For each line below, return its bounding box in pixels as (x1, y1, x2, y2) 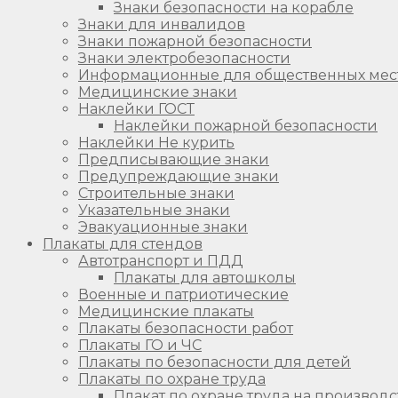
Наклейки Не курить (78, 133, 235, 151)
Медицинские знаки (78, 83, 237, 100)
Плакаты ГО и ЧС (78, 336, 202, 354)
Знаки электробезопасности (78, 49, 291, 67)
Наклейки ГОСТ (78, 99, 195, 117)
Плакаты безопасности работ (78, 319, 293, 337)
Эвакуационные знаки (78, 218, 248, 235)
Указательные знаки (78, 201, 230, 219)
